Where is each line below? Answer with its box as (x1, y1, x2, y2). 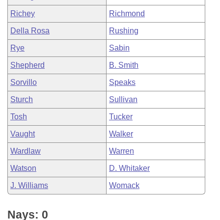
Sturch (10, 95, 33, 104)
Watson (10, 164, 36, 172)
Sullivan (109, 95, 137, 104)
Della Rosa (10, 27, 50, 35)
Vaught (10, 130, 35, 138)
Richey (10, 9, 35, 18)
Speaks (109, 78, 136, 86)
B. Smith (109, 61, 138, 69)
